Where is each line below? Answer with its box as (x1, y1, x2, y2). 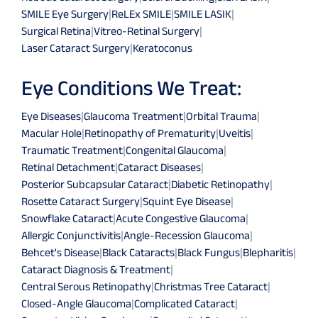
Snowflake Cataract (21, 212, 113, 224)
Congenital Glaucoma (126, 143, 224, 156)
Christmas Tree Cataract (154, 280, 268, 292)
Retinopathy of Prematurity (84, 126, 216, 139)
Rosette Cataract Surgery (21, 194, 140, 207)
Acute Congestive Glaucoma (116, 212, 246, 224)
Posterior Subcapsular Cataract (21, 177, 168, 190)
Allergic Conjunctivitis (21, 229, 121, 241)
